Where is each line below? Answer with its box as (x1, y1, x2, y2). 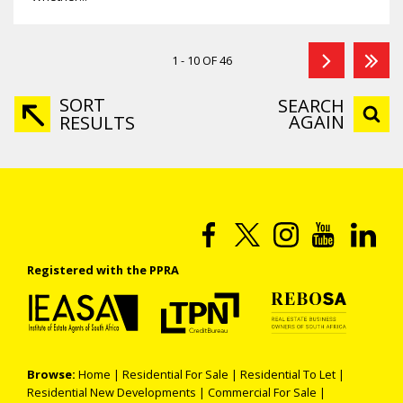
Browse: (27, 366, 76, 383)
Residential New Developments (27, 384, 196, 401)
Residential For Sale (122, 366, 228, 383)
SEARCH (278, 94, 345, 119)
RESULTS (59, 111, 135, 136)
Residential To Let (240, 366, 336, 383)
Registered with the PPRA (27, 262, 179, 279)
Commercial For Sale (208, 384, 317, 401)
